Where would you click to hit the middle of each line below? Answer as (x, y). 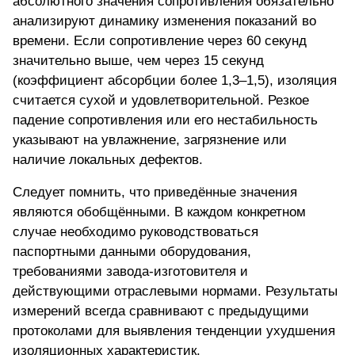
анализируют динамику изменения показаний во (164, 21)
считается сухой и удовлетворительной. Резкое (161, 101)
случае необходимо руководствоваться (136, 232)
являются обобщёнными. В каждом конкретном (159, 212)
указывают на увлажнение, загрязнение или (150, 140)
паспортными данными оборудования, (132, 252)
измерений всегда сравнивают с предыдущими (161, 311)
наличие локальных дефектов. (108, 160)
